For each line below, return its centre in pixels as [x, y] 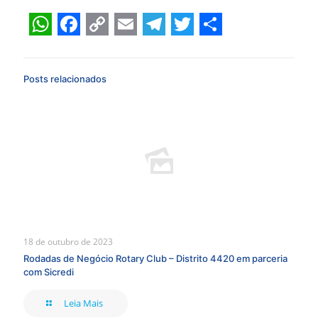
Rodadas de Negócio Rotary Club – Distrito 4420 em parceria [155, 258]
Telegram [192, 46]
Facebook [108, 46]
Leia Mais [84, 303]
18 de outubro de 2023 [68, 242]
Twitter [208, 46]
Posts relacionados [65, 79]
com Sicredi [49, 272]
